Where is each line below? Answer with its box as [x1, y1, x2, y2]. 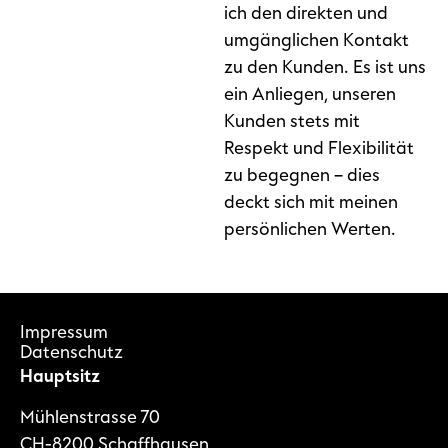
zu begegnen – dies [224, 162, 380, 188]
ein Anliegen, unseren [224, 81, 396, 107]
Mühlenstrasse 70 [20, 405, 160, 431]
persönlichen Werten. [224, 216, 396, 242]
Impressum [20, 319, 108, 345]
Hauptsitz [20, 363, 100, 389]
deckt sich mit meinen [224, 189, 398, 215]
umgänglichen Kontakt [224, 27, 409, 53]
